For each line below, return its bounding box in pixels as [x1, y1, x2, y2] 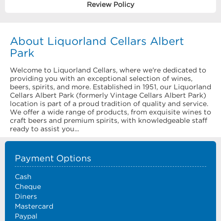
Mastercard [15, 202, 53, 210]
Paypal [15, 212, 37, 220]
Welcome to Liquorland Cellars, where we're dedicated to [10, 66, 206, 74]
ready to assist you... [10, 125, 79, 133]
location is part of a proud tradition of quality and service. [10, 100, 208, 108]
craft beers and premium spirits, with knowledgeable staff [10, 116, 207, 124]
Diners [15, 192, 37, 200]
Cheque [15, 183, 41, 190]
